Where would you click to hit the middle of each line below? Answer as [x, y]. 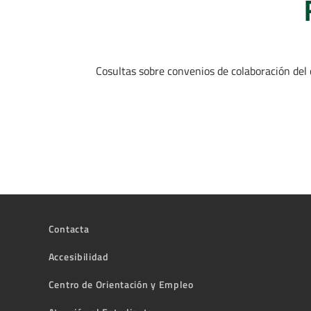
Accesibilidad [78, 256]
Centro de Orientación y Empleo [121, 284]
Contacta [69, 228]
